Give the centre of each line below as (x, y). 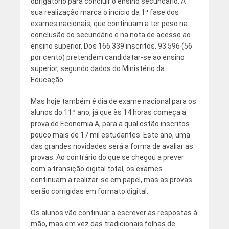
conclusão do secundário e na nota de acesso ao (110, 35)
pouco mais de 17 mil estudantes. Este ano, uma (110, 135)
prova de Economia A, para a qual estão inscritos (110, 123)
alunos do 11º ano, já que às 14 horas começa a (108, 112)
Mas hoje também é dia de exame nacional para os (113, 101)
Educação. (48, 79)
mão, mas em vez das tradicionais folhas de (103, 224)
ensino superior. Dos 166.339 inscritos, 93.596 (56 (111, 46)
